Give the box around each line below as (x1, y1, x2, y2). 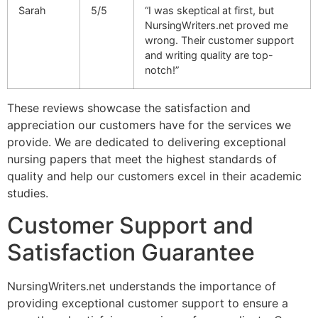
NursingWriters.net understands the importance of (7, 278, 276, 293)
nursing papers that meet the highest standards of (7, 152, 277, 167)
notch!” (145, 64, 179, 77)
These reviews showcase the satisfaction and (7, 101, 251, 116)
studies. (7, 186, 48, 201)
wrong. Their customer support (145, 34, 294, 47)
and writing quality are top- (145, 49, 273, 62)
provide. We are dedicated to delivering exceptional (7, 135, 286, 150)
